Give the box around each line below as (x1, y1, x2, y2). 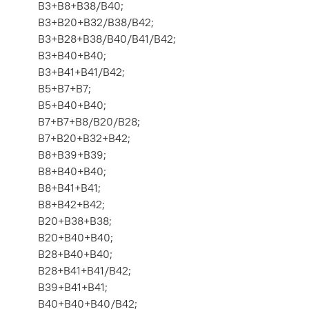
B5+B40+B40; (38, 98, 106, 112)
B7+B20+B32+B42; (38, 131, 130, 146)
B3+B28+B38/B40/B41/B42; (38, 32, 176, 46)
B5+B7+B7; (38, 81, 91, 96)
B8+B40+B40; (38, 164, 106, 179)
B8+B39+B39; (38, 148, 106, 162)
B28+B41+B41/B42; (38, 263, 131, 278)
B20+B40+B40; (38, 230, 113, 245)
